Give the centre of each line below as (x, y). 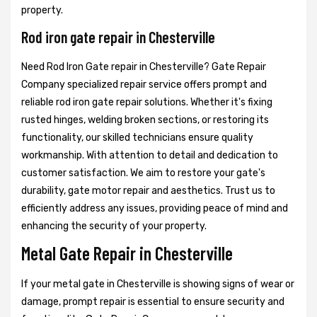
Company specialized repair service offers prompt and (144, 85)
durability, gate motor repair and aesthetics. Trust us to (148, 191)
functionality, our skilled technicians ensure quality (137, 138)
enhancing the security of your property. (114, 226)
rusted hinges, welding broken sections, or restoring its (145, 120)
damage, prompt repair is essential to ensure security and (153, 302)
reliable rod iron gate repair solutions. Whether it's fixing (147, 103)
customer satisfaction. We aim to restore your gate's (143, 173)
